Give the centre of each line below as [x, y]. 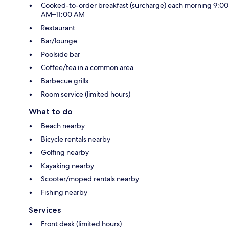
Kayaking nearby [67, 166]
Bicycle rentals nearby [76, 139]
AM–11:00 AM [63, 15]
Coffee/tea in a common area [87, 68]
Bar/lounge [59, 41]
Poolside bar [61, 54]
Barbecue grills [65, 81]
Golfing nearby [65, 153]
